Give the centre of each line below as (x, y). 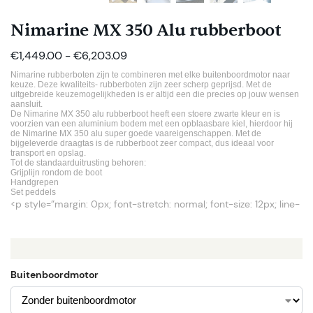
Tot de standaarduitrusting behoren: (78, 162)
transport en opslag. (48, 153)
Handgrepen (35, 182)
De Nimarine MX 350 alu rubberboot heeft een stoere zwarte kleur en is (145, 114)
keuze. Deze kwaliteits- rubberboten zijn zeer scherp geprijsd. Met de (141, 84)
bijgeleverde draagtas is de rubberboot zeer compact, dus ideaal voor (142, 143)
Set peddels (34, 192)
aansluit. (27, 104)
